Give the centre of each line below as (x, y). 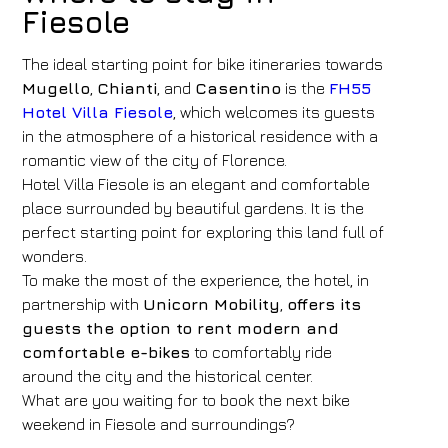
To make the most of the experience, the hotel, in (196, 280)
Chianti (127, 88)
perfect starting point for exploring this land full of (203, 232)
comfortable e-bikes (106, 352)
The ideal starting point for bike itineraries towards (203, 64)
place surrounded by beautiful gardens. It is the (193, 208)
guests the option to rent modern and (181, 328)
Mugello (56, 88)
